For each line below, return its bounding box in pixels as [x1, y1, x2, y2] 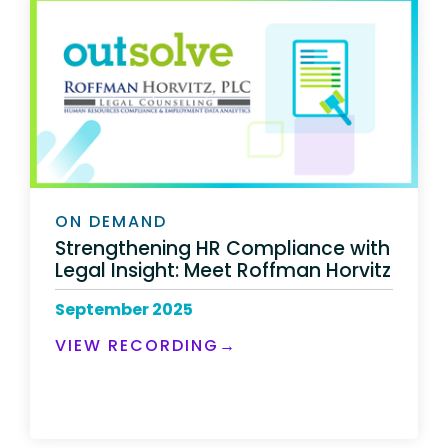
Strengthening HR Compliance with [55, 234, 390, 262]
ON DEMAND [55, 210, 167, 233]
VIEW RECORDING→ [55, 333, 237, 357]
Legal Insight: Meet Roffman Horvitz [55, 256, 391, 284]
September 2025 [55, 297, 193, 321]
